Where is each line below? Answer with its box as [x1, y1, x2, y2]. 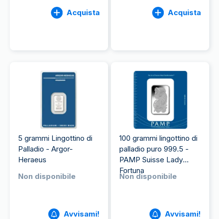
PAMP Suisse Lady [119, 155, 183, 164]
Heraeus [18, 155, 46, 164]
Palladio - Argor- [18, 144, 73, 153]
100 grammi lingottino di [119, 133, 197, 143]
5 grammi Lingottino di [18, 133, 92, 143]
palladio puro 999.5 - [119, 144, 189, 153]
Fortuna [119, 166, 144, 175]
